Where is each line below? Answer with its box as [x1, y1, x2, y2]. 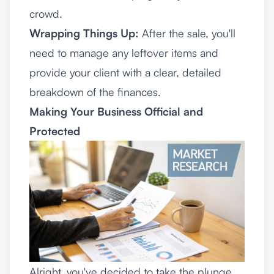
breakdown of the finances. [29, 85, 161, 98]
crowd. [29, 7, 62, 20]
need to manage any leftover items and [29, 46, 218, 59]
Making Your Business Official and [29, 105, 203, 118]
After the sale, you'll [139, 26, 235, 40]
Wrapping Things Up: [29, 26, 139, 40]
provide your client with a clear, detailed [29, 65, 221, 79]
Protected [29, 124, 80, 138]
